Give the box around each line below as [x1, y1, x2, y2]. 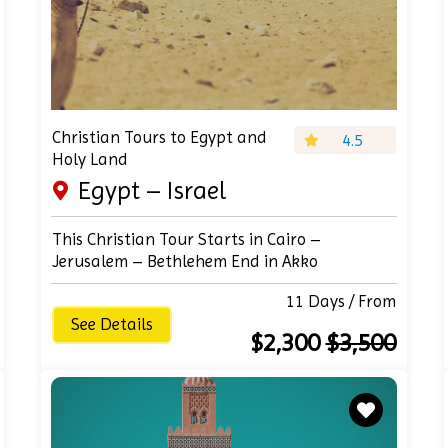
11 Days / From [285, 291, 396, 311]
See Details [71, 314, 154, 334]
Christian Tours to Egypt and [52, 127, 268, 147]
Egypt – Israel [78, 176, 227, 205]
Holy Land [52, 149, 129, 169]
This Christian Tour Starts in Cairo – [52, 229, 322, 249]
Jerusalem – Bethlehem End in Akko [52, 251, 319, 271]
